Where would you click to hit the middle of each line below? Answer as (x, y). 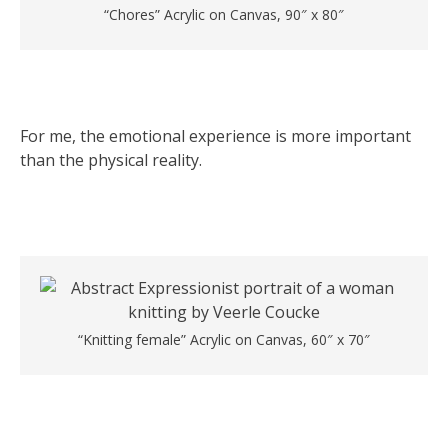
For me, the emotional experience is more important (215, 136)
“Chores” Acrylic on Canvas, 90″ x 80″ (224, 14)
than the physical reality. (111, 160)
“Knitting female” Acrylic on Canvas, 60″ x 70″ (224, 339)
